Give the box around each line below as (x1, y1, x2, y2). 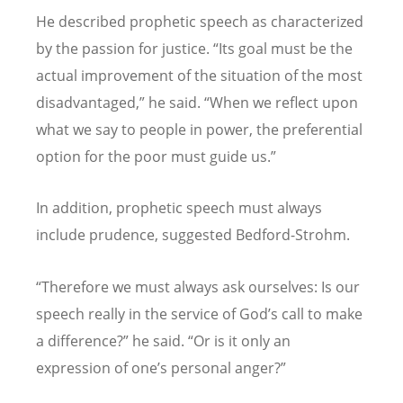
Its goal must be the (219, 39, 353, 59)
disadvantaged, (36, 93, 139, 113)
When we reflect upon (210, 93, 358, 113)
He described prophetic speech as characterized (36, 12, 363, 32)
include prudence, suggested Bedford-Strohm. (36, 225, 350, 246)
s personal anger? (160, 357, 281, 378)
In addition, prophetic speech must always (36, 198, 322, 219)
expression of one (36, 357, 157, 378)
